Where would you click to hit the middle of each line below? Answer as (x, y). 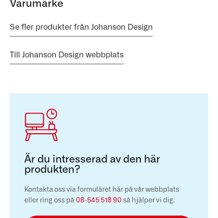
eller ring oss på (50, 200)
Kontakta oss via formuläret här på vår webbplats (102, 190)
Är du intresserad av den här (92, 159)
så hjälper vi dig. (148, 200)
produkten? (52, 169)
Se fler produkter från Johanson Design (81, 27)
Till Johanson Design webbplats (67, 55)
